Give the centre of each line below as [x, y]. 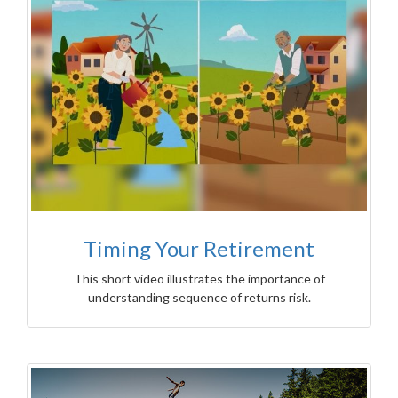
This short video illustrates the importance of [199, 278]
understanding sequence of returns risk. [199, 297]
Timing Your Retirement [199, 248]
